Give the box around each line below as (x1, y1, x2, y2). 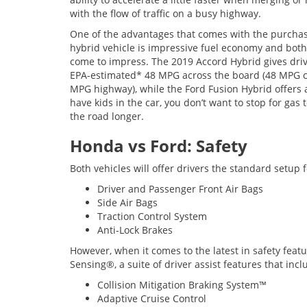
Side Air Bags (97, 196, 158, 209)
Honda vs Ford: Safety (70, 134, 247, 157)
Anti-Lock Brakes (97, 223, 173, 236)
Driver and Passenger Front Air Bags (97, 182, 263, 195)
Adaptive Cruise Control (97, 292, 206, 305)
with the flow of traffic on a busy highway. (70, 7, 261, 20)
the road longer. (70, 110, 144, 123)
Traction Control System (97, 210, 207, 223)
